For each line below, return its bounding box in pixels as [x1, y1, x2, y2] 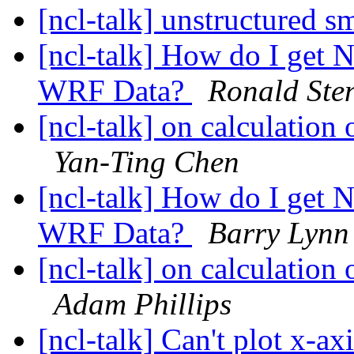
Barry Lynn [208, 216, 349, 250]
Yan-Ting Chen [54, 145, 239, 179]
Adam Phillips [54, 287, 232, 322]
